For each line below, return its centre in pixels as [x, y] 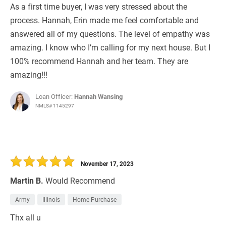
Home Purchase [95, 200]
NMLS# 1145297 [55, 106]
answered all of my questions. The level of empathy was [110, 34]
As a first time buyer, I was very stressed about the [99, 7]
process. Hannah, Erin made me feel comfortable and [104, 20]
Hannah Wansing [98, 97]
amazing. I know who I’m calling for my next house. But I [110, 47]
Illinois [51, 200]
